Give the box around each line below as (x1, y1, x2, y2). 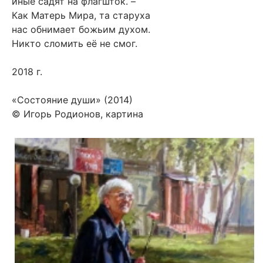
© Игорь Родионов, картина (12, 108, 143, 120)
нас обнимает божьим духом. (12, 23, 150, 36)
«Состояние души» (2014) (12, 94, 133, 106)
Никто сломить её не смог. (12, 38, 137, 50)
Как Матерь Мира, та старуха (12, 9, 150, 22)
